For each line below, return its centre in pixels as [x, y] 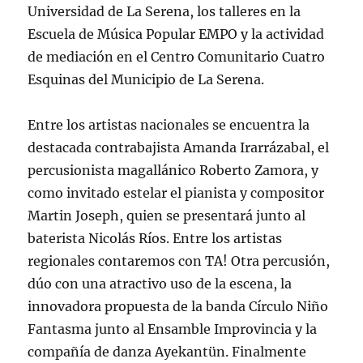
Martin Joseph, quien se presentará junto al [167, 215]
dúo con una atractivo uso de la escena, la [160, 283]
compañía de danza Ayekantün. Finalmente [167, 351]
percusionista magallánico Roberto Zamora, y [173, 170]
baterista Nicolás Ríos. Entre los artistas [155, 238]
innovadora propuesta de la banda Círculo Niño [178, 306]
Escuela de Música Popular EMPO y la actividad [176, 34]
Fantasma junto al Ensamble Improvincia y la [173, 329]
